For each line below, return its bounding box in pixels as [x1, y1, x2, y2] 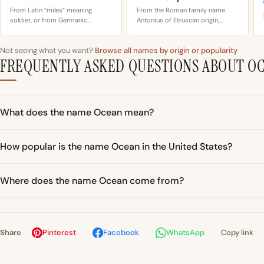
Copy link [221, 227, 253, 238]
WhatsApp [166, 227, 204, 238]
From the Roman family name [137, 6, 225, 15]
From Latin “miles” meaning [10, 6, 92, 15]
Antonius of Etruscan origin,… [137, 16, 223, 25]
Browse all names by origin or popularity [95, 45, 237, 56]
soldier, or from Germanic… [10, 16, 91, 25]
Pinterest [42, 227, 76, 238]
